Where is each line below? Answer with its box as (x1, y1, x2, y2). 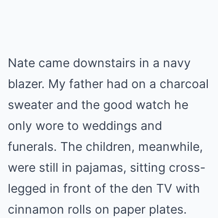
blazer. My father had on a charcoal (8, 76, 209, 91)
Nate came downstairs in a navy (8, 55, 191, 70)
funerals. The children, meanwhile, (8, 139, 203, 154)
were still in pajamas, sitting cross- (8, 160, 205, 175)
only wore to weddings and (8, 118, 162, 133)
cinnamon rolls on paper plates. (8, 202, 187, 217)
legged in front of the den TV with (8, 181, 200, 196)
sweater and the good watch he (8, 97, 188, 112)
